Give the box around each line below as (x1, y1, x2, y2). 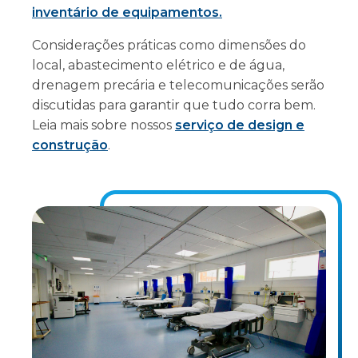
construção (32, 137, 108, 153)
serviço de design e (175, 117, 304, 133)
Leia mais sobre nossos (32, 117, 175, 133)
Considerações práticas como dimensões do (32, 38, 306, 53)
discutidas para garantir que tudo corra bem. (32, 97, 316, 113)
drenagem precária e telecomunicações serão (32, 78, 324, 93)
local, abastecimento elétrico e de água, (32, 58, 284, 73)
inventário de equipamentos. (32, 5, 222, 20)
